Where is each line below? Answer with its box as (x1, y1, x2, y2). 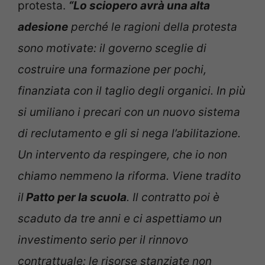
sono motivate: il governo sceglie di (18, 41, 206, 56)
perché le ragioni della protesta (68, 20, 237, 34)
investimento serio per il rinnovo (18, 233, 188, 247)
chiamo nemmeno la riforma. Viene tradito (18, 169, 241, 183)
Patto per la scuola (24, 190, 127, 205)
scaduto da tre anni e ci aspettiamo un (18, 212, 222, 226)
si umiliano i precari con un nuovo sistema (18, 105, 240, 119)
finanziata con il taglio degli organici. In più (18, 84, 245, 98)
